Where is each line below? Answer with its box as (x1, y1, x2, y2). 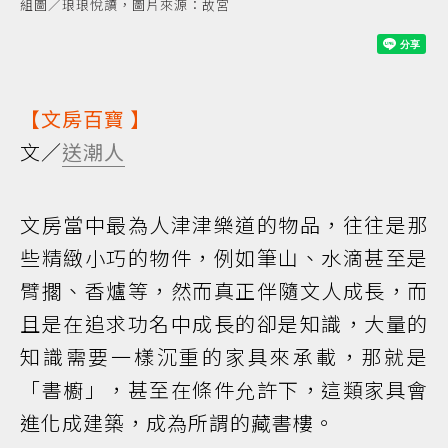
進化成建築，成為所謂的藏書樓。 (20, 408, 335, 438)
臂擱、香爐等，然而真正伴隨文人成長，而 (20, 276, 428, 306)
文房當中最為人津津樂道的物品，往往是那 (20, 210, 428, 240)
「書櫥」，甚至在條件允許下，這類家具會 (20, 375, 428, 405)
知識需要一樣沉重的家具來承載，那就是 (20, 342, 428, 372)
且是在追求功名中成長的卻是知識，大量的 (20, 309, 428, 339)
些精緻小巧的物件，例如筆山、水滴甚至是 (20, 243, 428, 273)
